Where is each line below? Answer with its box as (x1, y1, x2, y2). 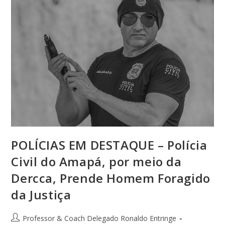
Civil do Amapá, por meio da (11, 153, 182, 170)
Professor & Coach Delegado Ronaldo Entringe (23, 213, 177, 223)
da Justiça (11, 186, 71, 203)
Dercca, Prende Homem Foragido (11, 170, 210, 187)
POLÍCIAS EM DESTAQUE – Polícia (11, 137, 207, 154)
